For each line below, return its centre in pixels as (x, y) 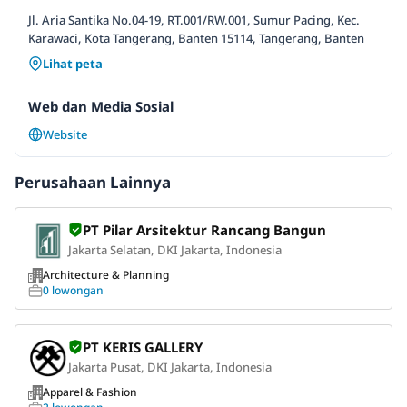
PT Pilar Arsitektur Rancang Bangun (204, 229)
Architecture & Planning (106, 274)
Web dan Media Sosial (101, 106)
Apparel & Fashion (90, 392)
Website (65, 134)
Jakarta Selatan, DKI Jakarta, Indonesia (175, 249)
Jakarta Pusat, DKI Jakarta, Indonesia (170, 367)
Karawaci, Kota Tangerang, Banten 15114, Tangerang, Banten (196, 38)
